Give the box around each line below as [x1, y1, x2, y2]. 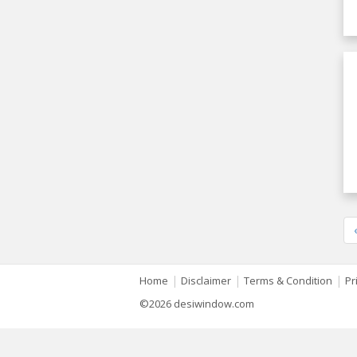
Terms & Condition [244, 273, 332, 288]
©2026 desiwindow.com [139, 296, 254, 311]
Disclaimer [181, 273, 231, 288]
